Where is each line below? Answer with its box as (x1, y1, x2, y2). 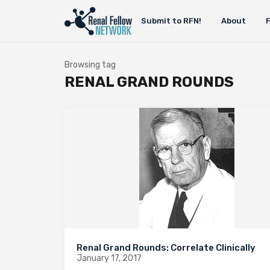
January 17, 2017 (77, 253, 142, 263)
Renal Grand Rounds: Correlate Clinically (77, 242, 256, 253)
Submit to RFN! (140, 16, 201, 25)
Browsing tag (64, 60, 116, 70)
